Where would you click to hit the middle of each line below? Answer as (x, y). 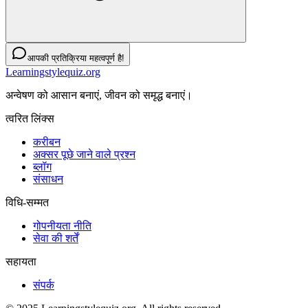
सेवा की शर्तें (56, 239)
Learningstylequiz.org (53, 72)
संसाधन (48, 179)
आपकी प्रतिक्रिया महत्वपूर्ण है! (76, 58)
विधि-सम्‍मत (27, 203)
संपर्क (44, 285)
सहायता (21, 262)
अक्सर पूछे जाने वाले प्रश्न (84, 155)
